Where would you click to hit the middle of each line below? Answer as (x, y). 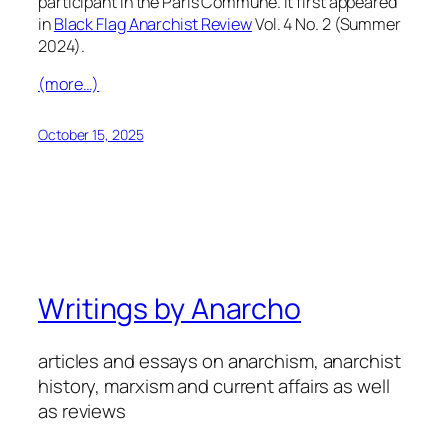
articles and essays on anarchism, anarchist (219, 360)
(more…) (69, 84)
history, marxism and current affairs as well (214, 385)
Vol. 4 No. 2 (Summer (326, 23)
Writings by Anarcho (170, 309)
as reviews (82, 410)
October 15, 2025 (91, 135)
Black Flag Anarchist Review (153, 23)
